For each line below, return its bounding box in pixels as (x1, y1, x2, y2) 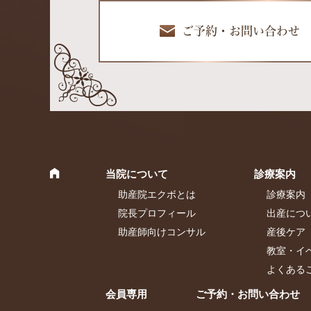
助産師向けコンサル (118, 226, 206, 237)
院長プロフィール (118, 207, 196, 219)
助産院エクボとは (118, 188, 196, 200)
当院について (106, 167, 168, 180)
